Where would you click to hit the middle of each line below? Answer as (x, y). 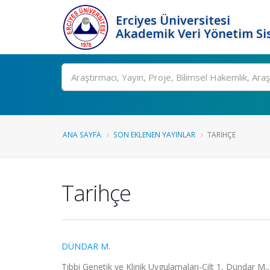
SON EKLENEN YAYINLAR (154, 134)
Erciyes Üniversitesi (173, 20)
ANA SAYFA (82, 134)
